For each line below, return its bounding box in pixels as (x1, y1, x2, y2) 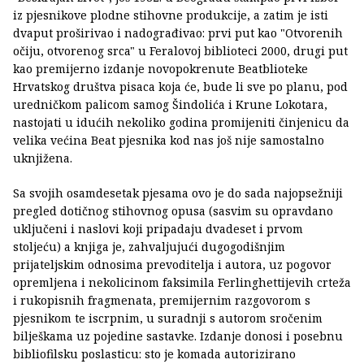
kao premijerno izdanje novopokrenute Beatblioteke (13, 60, 308, 76)
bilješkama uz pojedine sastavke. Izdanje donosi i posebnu (13, 327, 343, 344)
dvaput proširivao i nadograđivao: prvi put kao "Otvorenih (13, 24, 343, 41)
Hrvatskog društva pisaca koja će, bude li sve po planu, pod (13, 78, 348, 94)
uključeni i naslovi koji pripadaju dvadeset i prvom (13, 220, 303, 236)
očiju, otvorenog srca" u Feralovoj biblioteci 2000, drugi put (13, 42, 348, 58)
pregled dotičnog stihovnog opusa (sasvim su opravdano (13, 202, 333, 219)
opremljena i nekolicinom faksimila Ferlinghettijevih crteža (13, 274, 351, 290)
